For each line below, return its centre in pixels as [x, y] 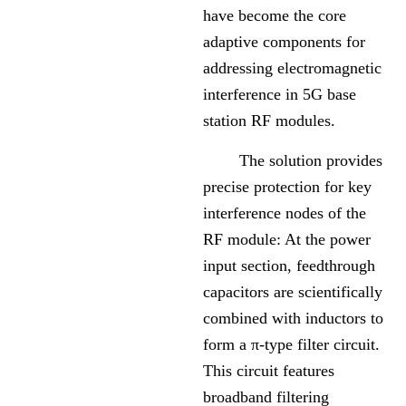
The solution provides [293, 161]
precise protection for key [287, 187]
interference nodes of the [285, 213]
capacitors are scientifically [293, 292]
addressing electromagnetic [292, 68]
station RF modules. [269, 121]
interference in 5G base [280, 95]
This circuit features [269, 371]
